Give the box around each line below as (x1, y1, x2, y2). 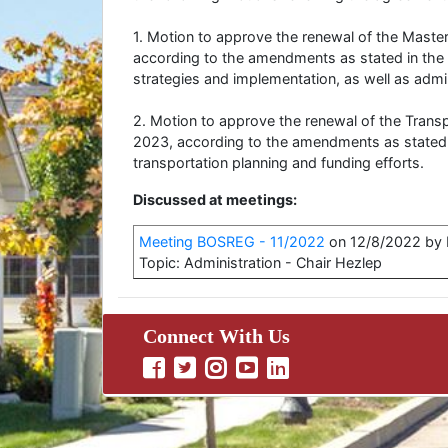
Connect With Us (143, 325, 290, 347)
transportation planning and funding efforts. (133, 154, 424, 171)
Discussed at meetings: (133, 191, 297, 208)
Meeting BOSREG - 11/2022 (139, 233, 325, 250)
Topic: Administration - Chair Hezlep (139, 254, 382, 271)
